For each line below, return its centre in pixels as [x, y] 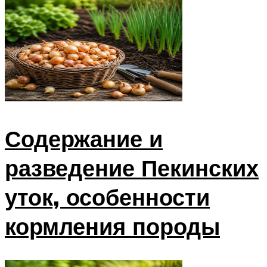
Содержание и [84, 139]
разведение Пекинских [132, 168]
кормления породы [112, 226]
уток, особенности [107, 197]
